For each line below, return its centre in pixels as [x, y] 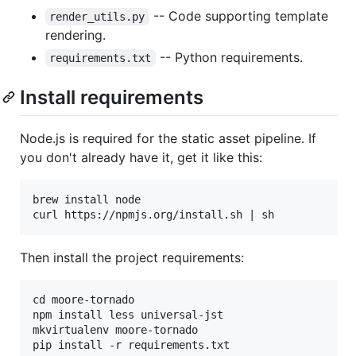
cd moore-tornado [83, 300]
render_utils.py [97, 17]
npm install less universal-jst [128, 315]
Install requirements [112, 98]
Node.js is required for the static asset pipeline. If [168, 139]
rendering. [75, 35]
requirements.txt [101, 58]
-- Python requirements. [229, 58]
